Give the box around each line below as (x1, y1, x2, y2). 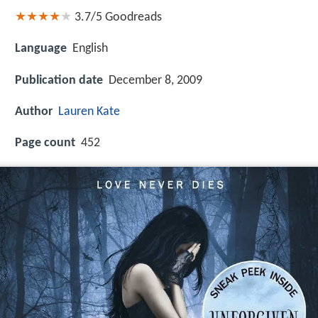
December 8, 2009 (109, 73, 202, 87)
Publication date (15, 73, 103, 87)
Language (15, 42, 67, 56)
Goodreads (105, 11, 162, 25)
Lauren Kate (58, 104, 120, 119)
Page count (15, 136, 75, 150)
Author (15, 104, 53, 119)
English (72, 42, 108, 56)
